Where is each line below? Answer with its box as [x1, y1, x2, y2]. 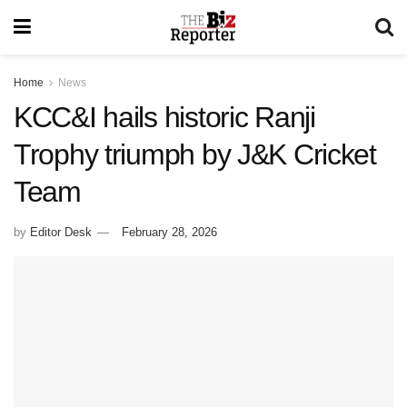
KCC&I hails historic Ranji [14, 101, 315, 134]
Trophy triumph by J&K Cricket [14, 138, 376, 171]
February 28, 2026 [122, 224, 217, 239]
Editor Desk [30, 224, 92, 239]
